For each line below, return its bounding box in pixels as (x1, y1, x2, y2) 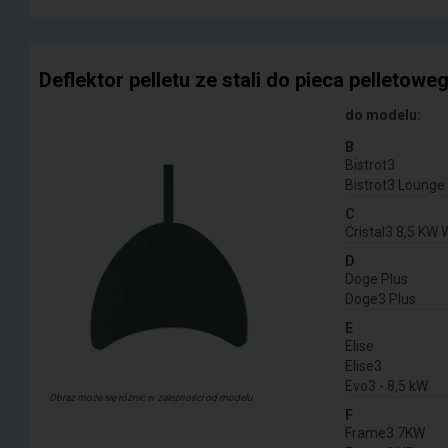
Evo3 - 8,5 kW (345, 378, 429, 395)
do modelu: (345, 107, 422, 124)
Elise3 (345, 358, 383, 375)
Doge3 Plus (345, 291, 417, 308)
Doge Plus (345, 271, 409, 288)
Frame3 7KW (345, 425, 426, 442)
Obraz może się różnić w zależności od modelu (48, 392, 253, 404)
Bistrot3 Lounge (345, 177, 446, 194)
